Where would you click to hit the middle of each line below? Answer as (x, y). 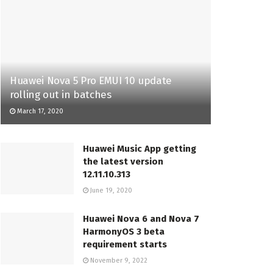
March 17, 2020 (39, 111)
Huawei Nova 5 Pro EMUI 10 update (91, 80)
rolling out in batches (61, 94)
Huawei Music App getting (140, 148)
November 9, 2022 (118, 260)
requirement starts (125, 244)
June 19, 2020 (110, 190)
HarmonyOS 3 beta (124, 231)
